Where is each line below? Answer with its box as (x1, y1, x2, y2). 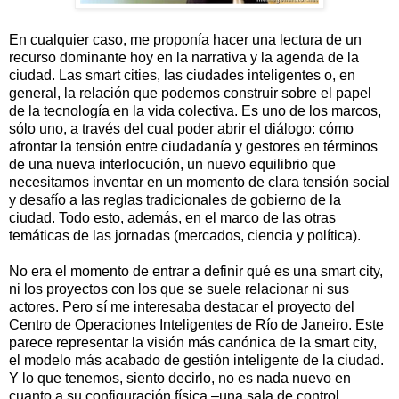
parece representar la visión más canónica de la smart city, (9, 334, 377, 350)
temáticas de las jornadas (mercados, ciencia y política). (9, 227, 361, 243)
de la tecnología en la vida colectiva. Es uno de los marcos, (9, 102, 381, 118)
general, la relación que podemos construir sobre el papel (9, 85, 371, 101)
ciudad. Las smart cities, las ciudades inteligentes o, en (9, 67, 355, 83)
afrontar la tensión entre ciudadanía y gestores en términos (9, 138, 378, 154)
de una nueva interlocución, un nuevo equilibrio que (9, 156, 336, 172)
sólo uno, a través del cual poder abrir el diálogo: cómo (9, 120, 354, 136)
